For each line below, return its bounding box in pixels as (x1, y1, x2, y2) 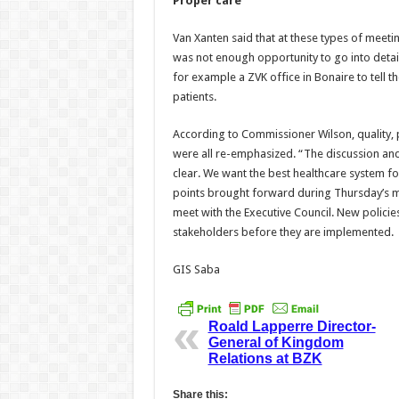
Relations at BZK (208, 351, 322, 367)
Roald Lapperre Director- (208, 319, 376, 335)
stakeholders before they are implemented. (172, 225, 394, 239)
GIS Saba (172, 263, 220, 276)
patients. (172, 90, 216, 103)
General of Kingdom (208, 335, 344, 351)
